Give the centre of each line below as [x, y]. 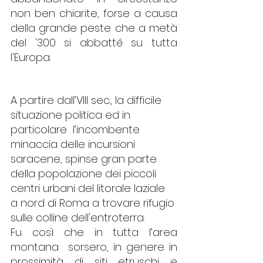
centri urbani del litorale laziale [89, 188]
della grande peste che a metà [94, 28]
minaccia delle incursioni [74, 144]
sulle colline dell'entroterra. [77, 217]
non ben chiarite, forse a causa [94, 13]
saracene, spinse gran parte [85, 159]
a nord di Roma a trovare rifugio [94, 203]
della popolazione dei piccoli [85, 173]
